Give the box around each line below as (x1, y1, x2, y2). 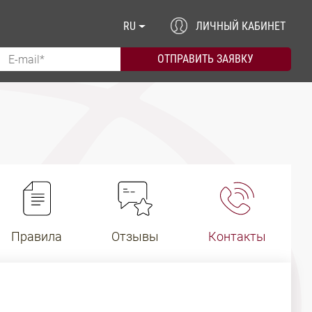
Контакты (208, 229, 267, 244)
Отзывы (111, 229, 159, 244)
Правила (11, 229, 63, 244)
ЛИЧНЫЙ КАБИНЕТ (196, 19, 286, 33)
